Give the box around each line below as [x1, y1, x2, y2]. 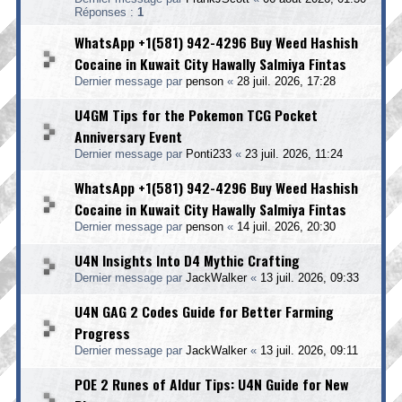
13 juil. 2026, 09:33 [260, 271, 359, 284]
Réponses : [74, 5, 137, 19]
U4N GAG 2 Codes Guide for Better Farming [74, 301, 334, 322]
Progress [74, 322, 130, 344]
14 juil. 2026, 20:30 [237, 220, 336, 233]
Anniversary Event [74, 126, 182, 147]
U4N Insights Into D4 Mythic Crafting [74, 249, 300, 271]
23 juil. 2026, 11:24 [245, 147, 343, 161]
